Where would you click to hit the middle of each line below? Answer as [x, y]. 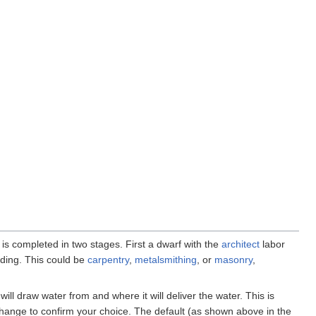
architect [241, 244]
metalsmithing [166, 259]
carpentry [108, 259]
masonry [233, 259]
